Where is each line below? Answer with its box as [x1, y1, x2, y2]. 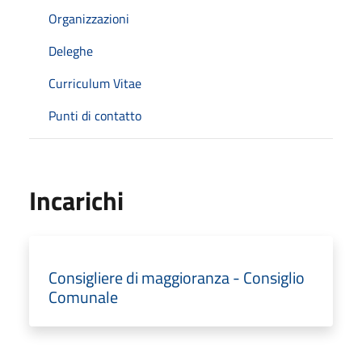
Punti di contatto [48, 105, 141, 125]
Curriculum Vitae [48, 73, 141, 93]
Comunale [48, 284, 118, 309]
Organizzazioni [48, 8, 129, 28]
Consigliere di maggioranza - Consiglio [48, 264, 305, 290]
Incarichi [29, 180, 124, 220]
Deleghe [48, 40, 93, 61]
